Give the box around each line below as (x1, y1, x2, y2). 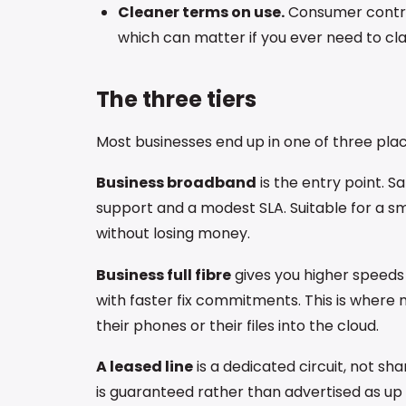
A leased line (96, 356, 193, 378)
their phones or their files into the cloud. (96, 314, 379, 336)
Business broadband (96, 172, 256, 194)
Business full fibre (96, 264, 231, 285)
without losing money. (96, 223, 250, 245)
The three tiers (96, 83, 256, 114)
